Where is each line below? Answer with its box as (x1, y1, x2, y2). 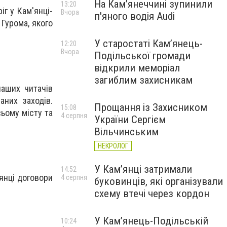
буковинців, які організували (94, 175, 223, 187)
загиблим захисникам (94, 74, 193, 86)
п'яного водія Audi (94, 10, 175, 22)
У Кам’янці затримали (94, 163, 192, 175)
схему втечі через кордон (94, 187, 209, 200)
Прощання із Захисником (94, 101, 207, 113)
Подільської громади (94, 50, 191, 62)
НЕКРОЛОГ (98, 142, 128, 150)
